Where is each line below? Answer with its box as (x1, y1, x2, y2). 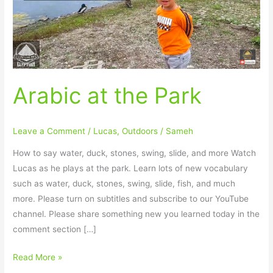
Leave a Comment (13, 126, 86, 136)
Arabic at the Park (13, 82, 202, 109)
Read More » (13, 252, 63, 262)
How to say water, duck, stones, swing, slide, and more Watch (13, 148, 257, 158)
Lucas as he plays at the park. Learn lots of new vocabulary (13, 163, 249, 173)
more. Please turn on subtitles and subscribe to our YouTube (13, 194, 249, 204)
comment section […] (13, 224, 97, 234)
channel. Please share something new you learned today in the (13, 209, 260, 219)
